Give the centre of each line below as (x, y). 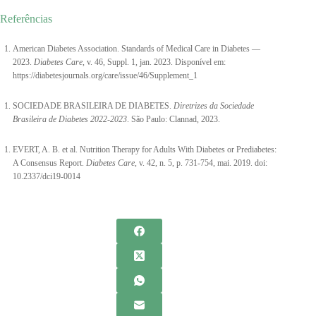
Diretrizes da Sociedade (214, 105)
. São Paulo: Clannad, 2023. (174, 119)
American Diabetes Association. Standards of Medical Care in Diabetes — (136, 48)
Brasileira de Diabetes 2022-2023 (70, 119)
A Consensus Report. (49, 163)
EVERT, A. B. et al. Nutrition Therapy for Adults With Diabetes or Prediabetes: (145, 149)
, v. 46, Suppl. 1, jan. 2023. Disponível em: (154, 62)
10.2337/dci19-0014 (47, 176)
